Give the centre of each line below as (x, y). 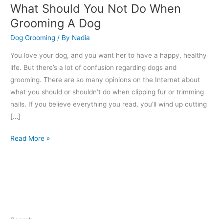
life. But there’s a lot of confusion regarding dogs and (94, 67)
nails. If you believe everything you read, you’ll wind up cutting (109, 104)
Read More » (30, 139)
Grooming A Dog (56, 23)
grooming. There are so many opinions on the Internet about (105, 79)
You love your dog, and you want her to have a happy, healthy (109, 55)
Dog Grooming (33, 37)
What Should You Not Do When (96, 9)
